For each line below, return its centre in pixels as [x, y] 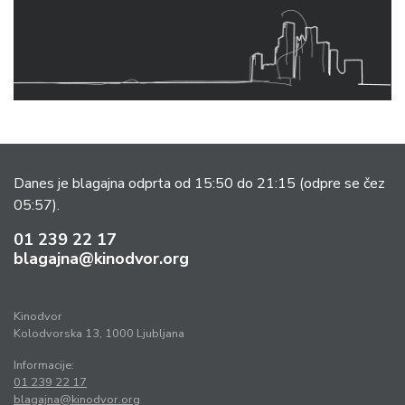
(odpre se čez [342, 184]
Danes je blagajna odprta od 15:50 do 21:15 [156, 184]
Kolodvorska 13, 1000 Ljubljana [99, 334]
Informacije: [44, 366]
